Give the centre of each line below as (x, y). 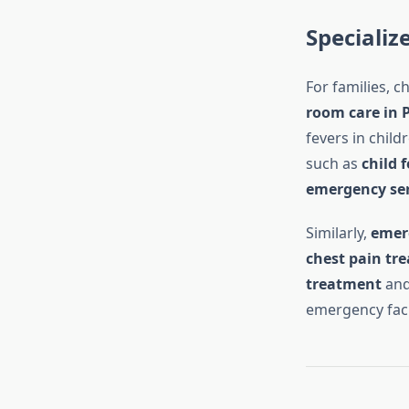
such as (333, 164)
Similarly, (338, 233)
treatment (343, 284)
